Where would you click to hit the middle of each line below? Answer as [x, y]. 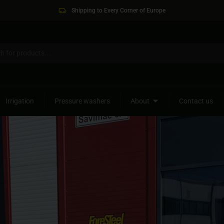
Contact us [196, 101]
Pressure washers [82, 101]
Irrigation [20, 101]
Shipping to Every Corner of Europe [118, 10]
